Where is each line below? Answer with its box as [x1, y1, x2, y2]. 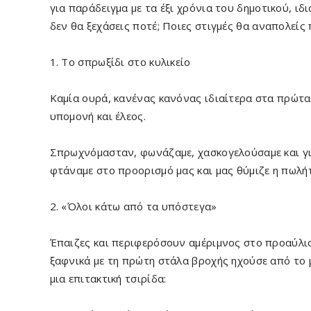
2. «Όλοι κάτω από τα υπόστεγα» [49, 199, 217, 213]
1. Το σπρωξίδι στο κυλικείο [49, 55, 191, 69]
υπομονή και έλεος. [49, 109, 146, 123]
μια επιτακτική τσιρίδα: [49, 271, 167, 285]
